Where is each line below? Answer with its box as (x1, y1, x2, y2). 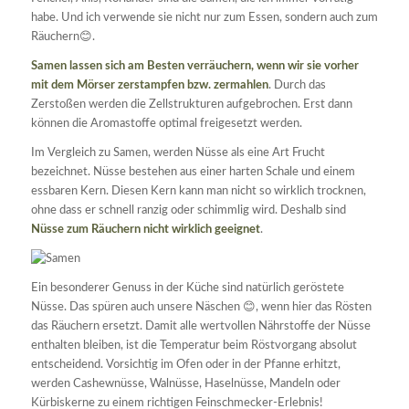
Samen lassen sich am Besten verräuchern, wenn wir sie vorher (30, 60, 359, 73)
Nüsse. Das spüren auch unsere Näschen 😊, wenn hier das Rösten (30, 301, 372, 314)
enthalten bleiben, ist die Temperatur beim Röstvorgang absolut (30, 340, 357, 352)
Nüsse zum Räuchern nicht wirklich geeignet (30, 224, 260, 236)
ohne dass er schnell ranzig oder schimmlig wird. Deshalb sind (30, 204, 346, 217)
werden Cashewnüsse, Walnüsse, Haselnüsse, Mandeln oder (30, 378, 341, 391)
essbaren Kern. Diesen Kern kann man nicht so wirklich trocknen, (30, 185, 366, 198)
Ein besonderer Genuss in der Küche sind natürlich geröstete (30, 282, 344, 295)
